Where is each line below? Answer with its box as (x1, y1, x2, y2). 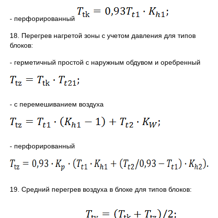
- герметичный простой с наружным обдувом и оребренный (10, 58, 200, 66)
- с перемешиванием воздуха (10, 100, 104, 108)
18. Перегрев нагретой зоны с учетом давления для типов (10, 31, 196, 39)
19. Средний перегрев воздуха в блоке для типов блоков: (10, 185, 192, 193)
